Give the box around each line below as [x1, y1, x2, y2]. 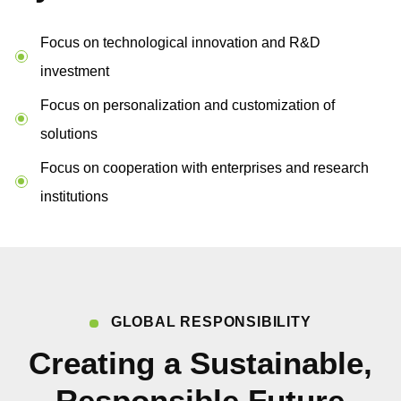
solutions [39, 124, 98, 141]
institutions [39, 187, 108, 204]
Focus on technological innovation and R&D [39, 34, 320, 51]
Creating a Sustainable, [28, 346, 372, 381]
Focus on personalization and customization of [39, 96, 335, 113]
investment [39, 63, 109, 80]
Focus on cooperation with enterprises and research [39, 158, 369, 175]
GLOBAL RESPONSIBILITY [110, 312, 311, 329]
